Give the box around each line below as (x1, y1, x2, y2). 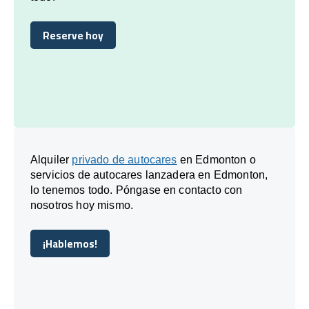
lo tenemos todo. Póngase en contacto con (30, 183, 243, 196)
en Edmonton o (177, 153, 256, 166)
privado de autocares (72, 153, 177, 166)
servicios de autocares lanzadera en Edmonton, (30, 168, 268, 181)
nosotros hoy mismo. (30, 199, 134, 211)
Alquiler (30, 153, 72, 166)
